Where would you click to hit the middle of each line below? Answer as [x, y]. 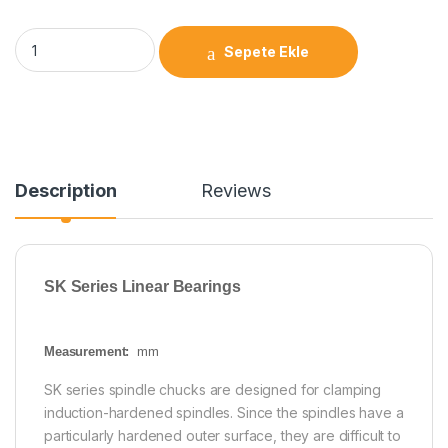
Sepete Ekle [267, 52]
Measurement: [91, 352]
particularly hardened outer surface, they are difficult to [222, 436]
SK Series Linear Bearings [142, 287]
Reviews [236, 191]
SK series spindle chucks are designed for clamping [212, 390]
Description [66, 191]
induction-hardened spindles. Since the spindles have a [224, 413]
